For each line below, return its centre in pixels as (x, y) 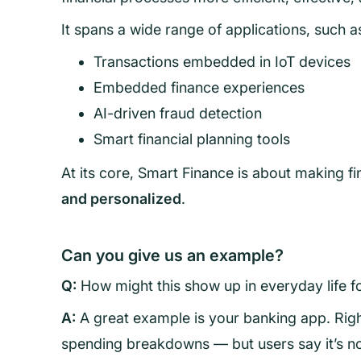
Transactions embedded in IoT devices (222, 62)
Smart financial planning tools (192, 139)
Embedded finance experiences (199, 87)
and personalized (121, 199)
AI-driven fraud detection (178, 113)
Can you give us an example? (172, 255)
